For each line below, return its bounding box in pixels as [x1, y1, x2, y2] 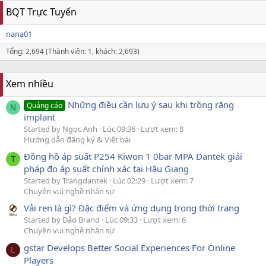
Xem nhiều [6, 77, 53, 90]
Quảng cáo [27, 100, 63, 110]
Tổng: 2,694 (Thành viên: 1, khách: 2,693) [6, 46, 140, 56]
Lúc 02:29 [113, 175, 145, 186]
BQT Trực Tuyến [6, 5, 77, 18]
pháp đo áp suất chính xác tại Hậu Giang [24, 163, 189, 175]
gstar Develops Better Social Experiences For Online [24, 241, 235, 254]
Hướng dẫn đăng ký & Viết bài [24, 134, 131, 145]
